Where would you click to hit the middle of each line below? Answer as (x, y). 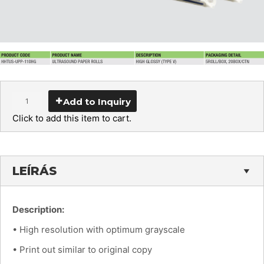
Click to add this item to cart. (72, 118)
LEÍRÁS (34, 171)
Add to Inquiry (97, 102)
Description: (38, 210)
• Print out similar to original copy (82, 250)
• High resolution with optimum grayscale (99, 230)
